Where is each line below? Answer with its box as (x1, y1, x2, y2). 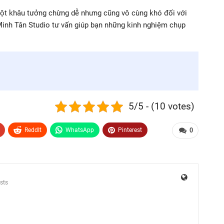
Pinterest (118, 126, 142, 134)
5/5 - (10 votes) (128, 100, 195, 112)
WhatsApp (65, 126, 94, 134)
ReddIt (24, 126, 41, 134)
